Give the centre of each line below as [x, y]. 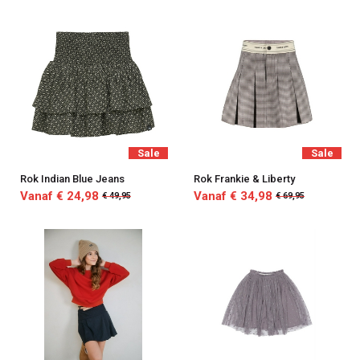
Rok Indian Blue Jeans [72, 178]
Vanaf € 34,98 [233, 196]
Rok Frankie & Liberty [244, 178]
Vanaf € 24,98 [59, 196]
